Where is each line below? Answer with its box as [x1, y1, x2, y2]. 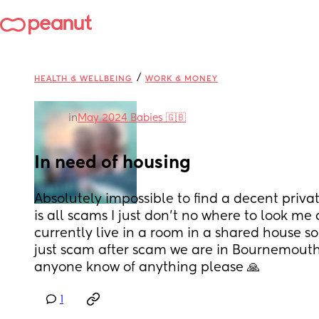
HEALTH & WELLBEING [34, 75, 132, 83]
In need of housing [34, 155, 191, 172]
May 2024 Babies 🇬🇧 [78, 113, 186, 123]
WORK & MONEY [145, 75, 218, 83]
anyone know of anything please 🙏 [34, 261, 260, 274]
